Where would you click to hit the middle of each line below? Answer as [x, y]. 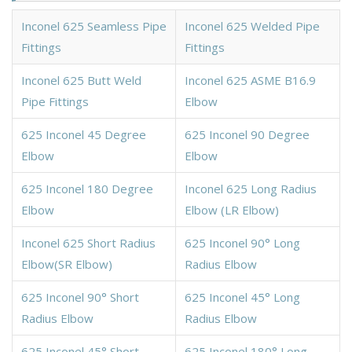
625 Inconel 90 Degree [247, 134]
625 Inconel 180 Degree [87, 188]
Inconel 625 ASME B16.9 [250, 80]
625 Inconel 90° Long [242, 242]
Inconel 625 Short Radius [88, 242]
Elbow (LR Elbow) [232, 209]
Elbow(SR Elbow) [67, 264]
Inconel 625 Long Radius [251, 188]
